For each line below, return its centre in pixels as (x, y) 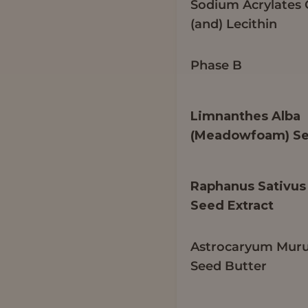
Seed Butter (229, 266)
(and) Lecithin (234, 24)
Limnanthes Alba (246, 116)
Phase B (217, 65)
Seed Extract (232, 205)
